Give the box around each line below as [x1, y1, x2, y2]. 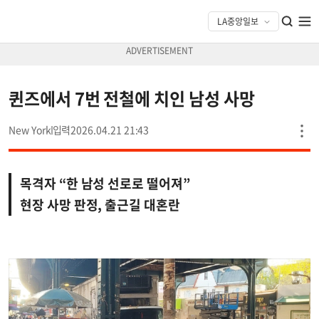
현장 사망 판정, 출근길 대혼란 [20, 195, 180, 214]
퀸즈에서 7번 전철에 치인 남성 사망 [9, 85, 255, 111]
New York [9, 122, 51, 137]
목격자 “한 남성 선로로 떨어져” [20, 174, 190, 193]
